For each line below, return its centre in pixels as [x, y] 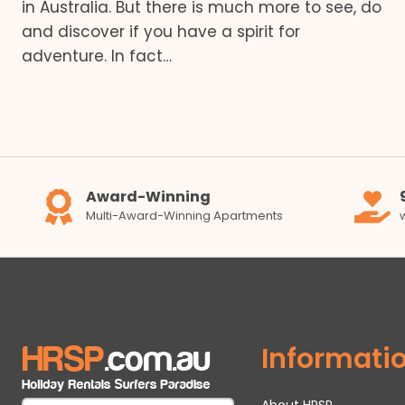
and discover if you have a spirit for [161, 32]
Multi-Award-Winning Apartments [184, 215]
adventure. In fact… [97, 57]
